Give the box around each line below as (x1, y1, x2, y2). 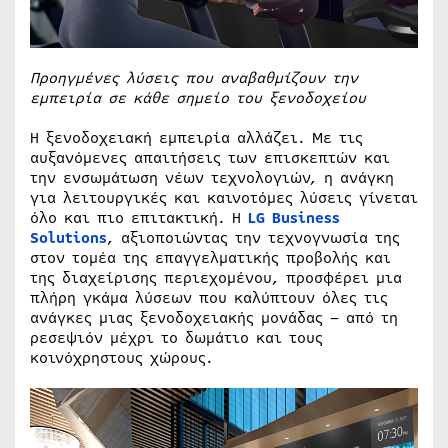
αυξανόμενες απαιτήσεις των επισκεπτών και (30, 146, 390, 169)
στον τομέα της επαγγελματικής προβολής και (30, 246, 391, 269)
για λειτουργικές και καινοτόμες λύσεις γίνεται (30, 186, 418, 209)
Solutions (30, 226, 107, 249)
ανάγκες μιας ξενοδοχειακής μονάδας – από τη (30, 306, 398, 329)
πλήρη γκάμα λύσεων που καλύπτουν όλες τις (30, 286, 388, 309)
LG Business (248, 206, 340, 229)
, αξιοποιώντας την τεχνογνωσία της (107, 226, 400, 249)
